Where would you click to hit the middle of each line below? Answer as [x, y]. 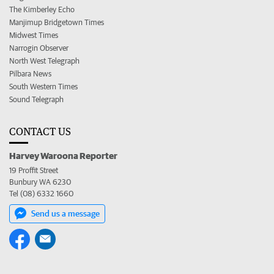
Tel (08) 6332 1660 [41, 193]
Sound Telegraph [36, 99]
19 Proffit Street [34, 170]
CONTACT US [40, 131]
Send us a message [65, 213]
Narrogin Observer [39, 48]
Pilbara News [30, 73]
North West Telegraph [44, 61]
